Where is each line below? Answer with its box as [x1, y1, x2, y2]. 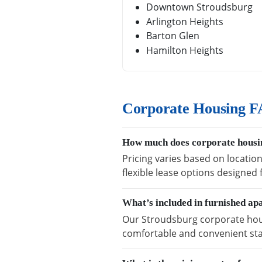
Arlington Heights [146, 15, 223, 28]
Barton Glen [146, 29, 199, 43]
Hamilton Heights [146, 43, 223, 57]
